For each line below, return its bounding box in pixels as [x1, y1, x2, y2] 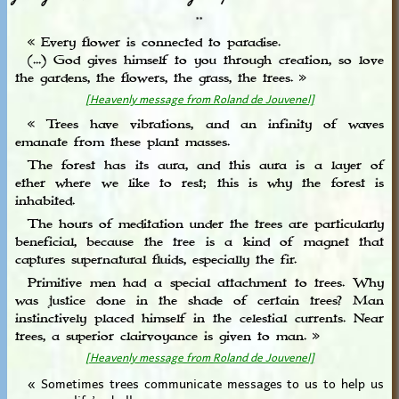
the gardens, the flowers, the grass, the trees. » [14, 69, 306, 87]
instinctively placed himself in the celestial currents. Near [14, 309, 385, 328]
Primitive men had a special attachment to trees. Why [14, 273, 385, 292]
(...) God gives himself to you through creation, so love [14, 51, 385, 69]
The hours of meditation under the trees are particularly [14, 215, 385, 233]
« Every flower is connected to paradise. [14, 33, 281, 52]
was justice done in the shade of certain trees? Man [14, 291, 385, 310]
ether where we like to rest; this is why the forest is [14, 174, 385, 192]
